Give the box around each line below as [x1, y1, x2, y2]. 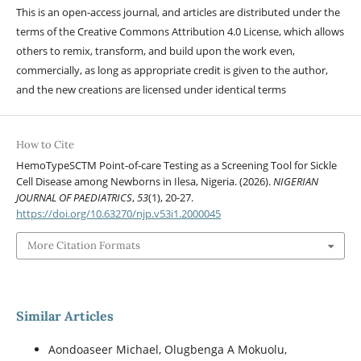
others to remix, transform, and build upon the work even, [15, 44, 295, 59]
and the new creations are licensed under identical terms [15, 82, 286, 98]
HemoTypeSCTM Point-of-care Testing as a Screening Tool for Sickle [15, 157, 337, 172]
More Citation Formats [27, 238, 140, 252]
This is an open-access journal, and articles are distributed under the [15, 5, 340, 20]
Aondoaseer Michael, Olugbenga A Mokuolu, [48, 342, 287, 358]
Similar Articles [15, 308, 114, 325]
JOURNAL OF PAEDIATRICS [15, 189, 132, 205]
